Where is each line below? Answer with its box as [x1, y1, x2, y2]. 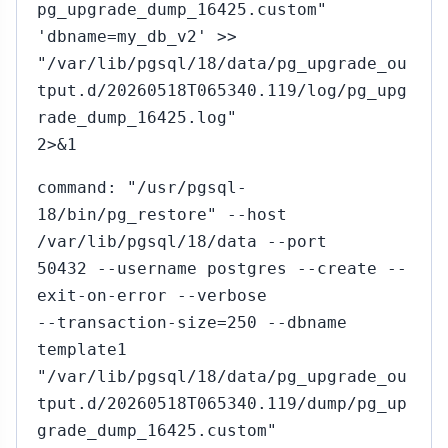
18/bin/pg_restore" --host [37, 205, 287, 224]
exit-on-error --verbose [37, 286, 267, 305]
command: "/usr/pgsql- [37, 178, 247, 197]
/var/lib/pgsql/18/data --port [37, 232, 327, 251]
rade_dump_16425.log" [37, 108, 237, 127]
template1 [37, 340, 127, 359]
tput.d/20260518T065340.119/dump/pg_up [37, 394, 407, 413]
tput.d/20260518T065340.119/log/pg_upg [37, 81, 407, 100]
